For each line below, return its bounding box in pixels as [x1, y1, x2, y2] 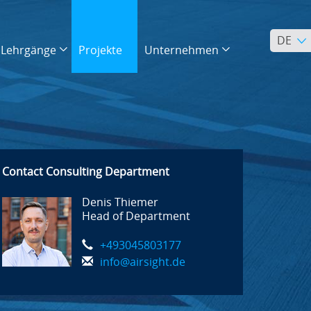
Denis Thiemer [82, 196, 159, 209]
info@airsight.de [100, 255, 186, 269]
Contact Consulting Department [2, 165, 170, 178]
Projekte [78, 44, 122, 57]
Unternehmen [144, 44, 219, 57]
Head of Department [82, 210, 191, 223]
